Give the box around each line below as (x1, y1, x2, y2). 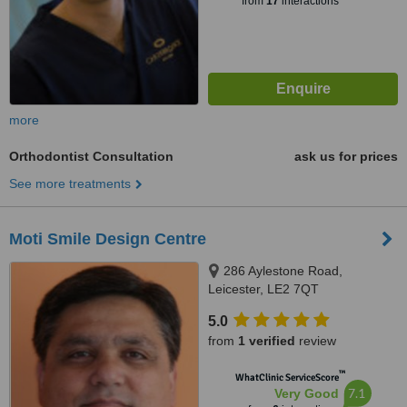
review (295, 333, 336, 348)
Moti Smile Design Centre (9, 230, 206, 248)
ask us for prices (294, 149, 398, 164)
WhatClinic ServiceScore (234, 372, 339, 383)
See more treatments (9, 176, 131, 191)
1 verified (238, 333, 295, 348)
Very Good (273, 386, 339, 401)
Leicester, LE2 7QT (208, 282, 319, 296)
